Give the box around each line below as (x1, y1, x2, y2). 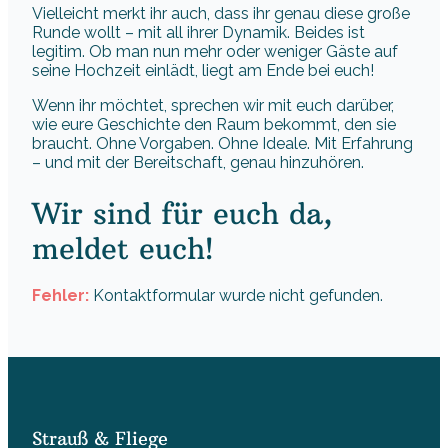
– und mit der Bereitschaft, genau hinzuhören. (32, 152, 364, 172)
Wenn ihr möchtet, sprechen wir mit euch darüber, (32, 95, 394, 115)
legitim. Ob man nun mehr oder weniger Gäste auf (32, 41, 398, 61)
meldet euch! (32, 230, 213, 268)
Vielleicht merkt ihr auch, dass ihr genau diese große (32, 3, 410, 23)
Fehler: (32, 286, 89, 306)
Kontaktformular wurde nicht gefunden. (89, 286, 383, 306)
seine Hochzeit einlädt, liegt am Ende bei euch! (32, 60, 374, 80)
